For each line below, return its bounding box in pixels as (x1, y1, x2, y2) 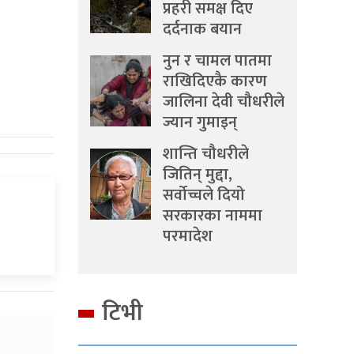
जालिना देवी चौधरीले (163, 88, 284, 115)
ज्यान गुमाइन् (163, 109, 237, 136)
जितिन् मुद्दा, (163, 161, 232, 188)
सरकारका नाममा (163, 202, 262, 229)
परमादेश (163, 223, 213, 250)
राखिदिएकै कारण (163, 68, 267, 95)
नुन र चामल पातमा (163, 47, 272, 74)
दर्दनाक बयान (163, 16, 242, 43)
